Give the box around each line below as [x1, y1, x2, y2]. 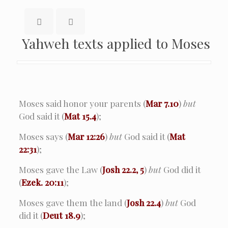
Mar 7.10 [145, 97, 179, 109]
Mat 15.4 [64, 110, 96, 122]
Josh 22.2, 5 [102, 163, 144, 175]
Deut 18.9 [42, 209, 80, 221]
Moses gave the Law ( [18, 163, 102, 175]
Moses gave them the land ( [18, 196, 127, 208]
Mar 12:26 [67, 130, 105, 142]
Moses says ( [18, 130, 68, 142]
